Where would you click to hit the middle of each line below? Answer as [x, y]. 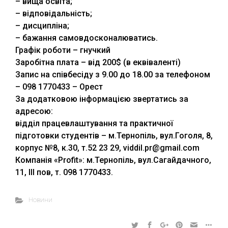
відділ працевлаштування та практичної [94, 123]
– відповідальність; [54, 13]
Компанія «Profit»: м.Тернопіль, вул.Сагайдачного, [113, 160]
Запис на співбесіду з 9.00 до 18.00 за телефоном [113, 75]
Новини [40, 200]
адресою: [34, 111]
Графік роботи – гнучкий [63, 50]
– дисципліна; [42, 26]
